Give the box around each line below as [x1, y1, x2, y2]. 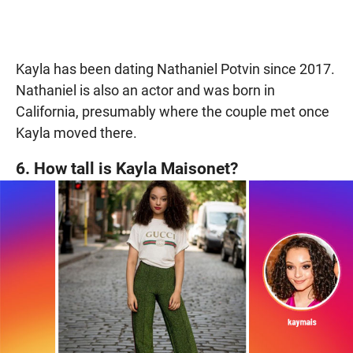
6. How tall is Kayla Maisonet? [16, 158, 238, 179]
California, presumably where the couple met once [16, 103, 329, 121]
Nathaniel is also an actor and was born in [16, 82, 275, 99]
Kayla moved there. [16, 124, 137, 142]
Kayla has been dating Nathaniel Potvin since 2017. [16, 61, 335, 78]
